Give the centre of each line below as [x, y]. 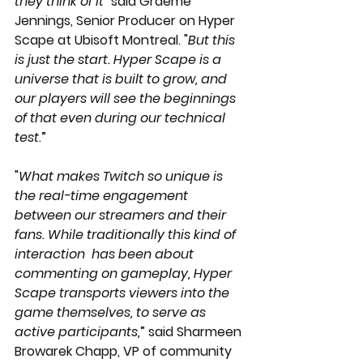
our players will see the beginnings [128, 98]
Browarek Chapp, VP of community [125, 351]
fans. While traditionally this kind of [127, 234]
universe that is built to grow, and [122, 79]
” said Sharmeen [192, 331]
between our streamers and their [122, 215]
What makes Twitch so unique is [122, 176]
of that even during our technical [122, 117]
